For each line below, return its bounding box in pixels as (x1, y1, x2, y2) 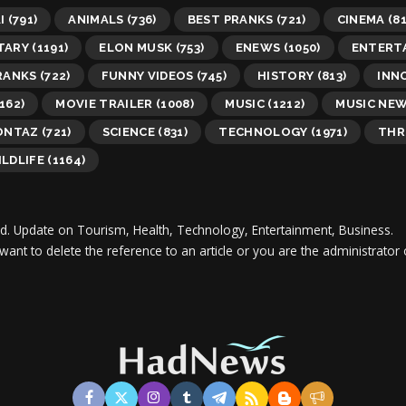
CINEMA (336, 12, 385, 26)
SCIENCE (101, 124, 156, 139)
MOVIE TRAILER (55, 96, 153, 111)
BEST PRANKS (187, 12, 274, 26)
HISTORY (256, 68, 314, 82)
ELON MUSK (99, 40, 173, 54)
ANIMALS (68, 12, 124, 26)
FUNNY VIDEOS (101, 68, 194, 82)
